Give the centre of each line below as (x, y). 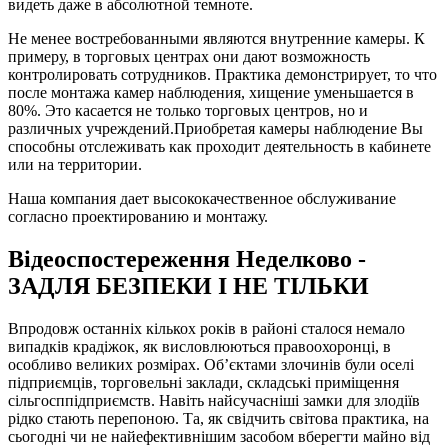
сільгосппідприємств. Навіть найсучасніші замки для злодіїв (214, 401)
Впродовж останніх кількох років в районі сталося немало (206, 329)
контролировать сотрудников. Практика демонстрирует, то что (222, 75)
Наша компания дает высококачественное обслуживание (202, 199)
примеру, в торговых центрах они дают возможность (189, 57)
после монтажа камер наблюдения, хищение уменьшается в (211, 93)
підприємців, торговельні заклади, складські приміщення (203, 383)
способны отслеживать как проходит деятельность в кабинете (219, 147)
